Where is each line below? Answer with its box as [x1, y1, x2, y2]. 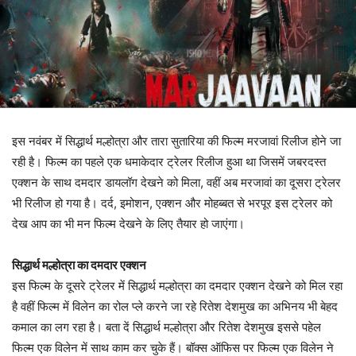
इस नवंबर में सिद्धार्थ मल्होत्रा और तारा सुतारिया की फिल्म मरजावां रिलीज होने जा [12, 133, 341, 149]
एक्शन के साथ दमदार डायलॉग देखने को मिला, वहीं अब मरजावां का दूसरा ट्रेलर [12, 175, 341, 191]
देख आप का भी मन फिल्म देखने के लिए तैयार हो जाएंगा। [12, 216, 245, 232]
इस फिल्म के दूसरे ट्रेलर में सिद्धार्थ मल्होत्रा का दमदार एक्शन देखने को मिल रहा [12, 278, 342, 294]
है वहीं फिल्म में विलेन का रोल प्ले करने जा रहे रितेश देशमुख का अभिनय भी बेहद [12, 299, 338, 315]
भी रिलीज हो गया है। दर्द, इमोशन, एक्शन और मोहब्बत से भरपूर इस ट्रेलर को [12, 195, 332, 211]
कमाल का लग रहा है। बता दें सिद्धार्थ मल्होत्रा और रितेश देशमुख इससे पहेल [12, 319, 321, 335]
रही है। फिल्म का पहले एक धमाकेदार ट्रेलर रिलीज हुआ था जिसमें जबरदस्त [12, 154, 326, 170]
